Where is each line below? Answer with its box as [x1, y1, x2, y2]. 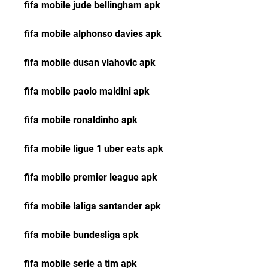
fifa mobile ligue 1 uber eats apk [24, 143, 163, 154]
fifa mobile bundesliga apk [24, 229, 139, 240]
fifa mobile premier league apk [24, 172, 157, 183]
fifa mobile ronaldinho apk [24, 114, 138, 126]
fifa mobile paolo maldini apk [24, 86, 150, 97]
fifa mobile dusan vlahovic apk [24, 57, 156, 68]
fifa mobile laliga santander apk [24, 200, 161, 212]
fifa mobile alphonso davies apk [24, 28, 162, 39]
